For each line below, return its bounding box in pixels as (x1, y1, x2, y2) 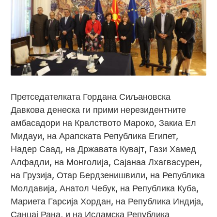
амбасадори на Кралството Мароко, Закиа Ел (11, 117, 197, 128)
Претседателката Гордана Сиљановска (11, 91, 171, 102)
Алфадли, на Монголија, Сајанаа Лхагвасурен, (11, 156, 202, 167)
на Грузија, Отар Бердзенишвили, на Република (11, 170, 205, 180)
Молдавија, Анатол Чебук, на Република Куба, (11, 183, 199, 193)
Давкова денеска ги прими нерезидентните (11, 104, 186, 115)
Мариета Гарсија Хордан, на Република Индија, (11, 196, 204, 206)
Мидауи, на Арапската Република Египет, (11, 130, 179, 141)
